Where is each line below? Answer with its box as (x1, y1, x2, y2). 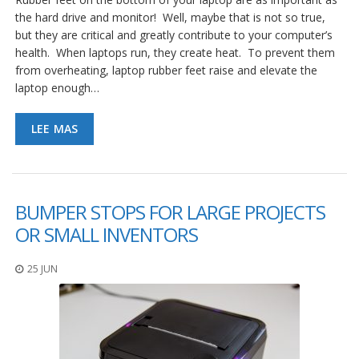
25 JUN (27, 262, 58, 276)
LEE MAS (31, 121, 79, 137)
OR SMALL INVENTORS (15, 221, 198, 248)
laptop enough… (15, 80, 99, 96)
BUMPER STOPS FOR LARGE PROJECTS (15, 199, 325, 226)
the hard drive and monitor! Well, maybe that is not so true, (15, 10, 325, 26)
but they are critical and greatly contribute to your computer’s (15, 27, 333, 43)
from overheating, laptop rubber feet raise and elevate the (15, 63, 317, 79)
